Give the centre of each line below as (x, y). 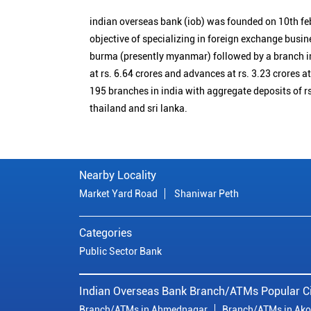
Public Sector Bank (120, 251)
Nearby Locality (118, 175)
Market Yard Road (118, 193)
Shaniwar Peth (207, 193)
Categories (106, 233)
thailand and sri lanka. (138, 108)
